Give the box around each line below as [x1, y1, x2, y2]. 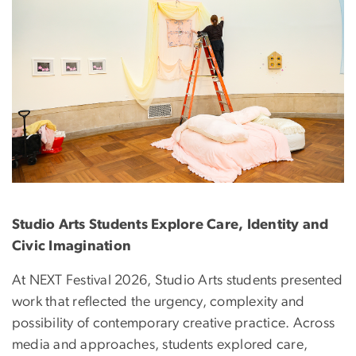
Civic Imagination [12, 238, 132, 253]
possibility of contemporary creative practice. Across [12, 315, 335, 331]
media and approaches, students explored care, [12, 337, 308, 352]
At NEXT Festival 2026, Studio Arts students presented [12, 273, 343, 288]
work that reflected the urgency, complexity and [12, 294, 305, 309]
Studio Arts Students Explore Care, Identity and [12, 217, 329, 232]
